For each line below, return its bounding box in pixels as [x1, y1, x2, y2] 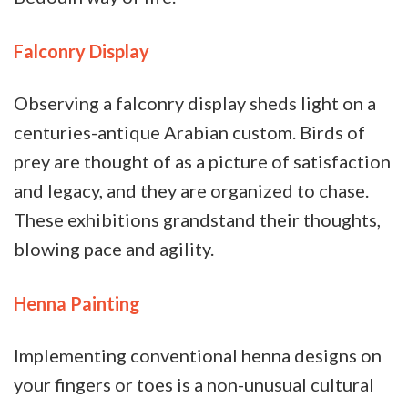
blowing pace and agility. [14, 238, 218, 260]
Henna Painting [14, 292, 140, 315]
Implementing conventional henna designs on [14, 343, 382, 366]
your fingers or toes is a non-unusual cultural [14, 372, 374, 395]
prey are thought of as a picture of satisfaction [14, 150, 391, 173]
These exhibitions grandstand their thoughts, [14, 209, 381, 231]
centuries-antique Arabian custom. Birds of [14, 121, 365, 144]
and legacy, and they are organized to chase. [14, 179, 369, 202]
